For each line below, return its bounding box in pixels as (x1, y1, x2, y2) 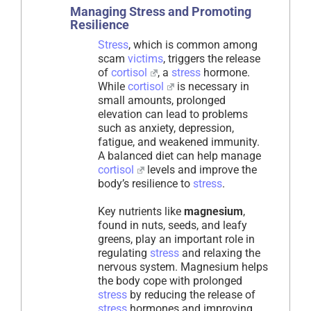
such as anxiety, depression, (98, 121, 234, 135)
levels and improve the (144, 163, 257, 177)
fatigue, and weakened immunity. (98, 135, 260, 149)
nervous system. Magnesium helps (98, 260, 268, 274)
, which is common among (128, 38, 258, 52)
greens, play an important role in (98, 233, 255, 246)
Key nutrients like (98, 205, 184, 219)
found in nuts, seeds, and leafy (98, 219, 247, 233)
